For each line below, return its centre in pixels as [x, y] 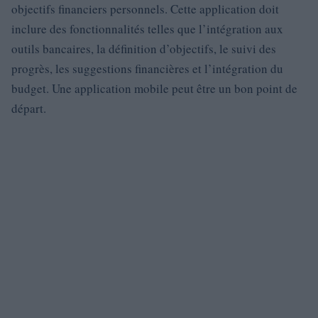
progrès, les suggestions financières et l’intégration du [147, 69]
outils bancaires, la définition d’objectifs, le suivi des [144, 49]
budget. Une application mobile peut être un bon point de [154, 89]
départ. [29, 109]
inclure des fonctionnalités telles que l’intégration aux [147, 29]
